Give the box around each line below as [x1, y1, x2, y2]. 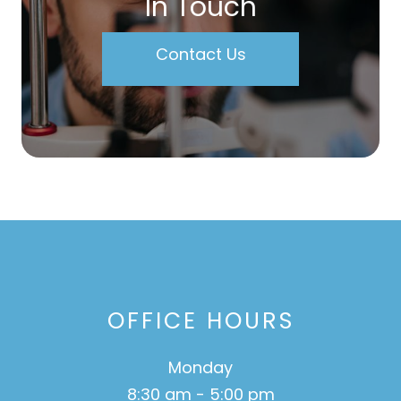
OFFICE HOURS [107, 304, 294, 337]
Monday [168, 355, 233, 379]
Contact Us [155, 42, 246, 65]
